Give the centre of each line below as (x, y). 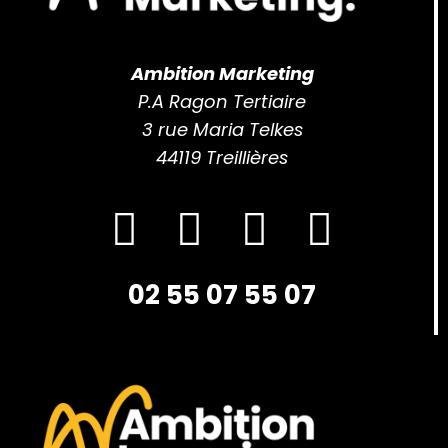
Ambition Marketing (222, 73)
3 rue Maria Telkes (222, 129)
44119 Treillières (222, 157)
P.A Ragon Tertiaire (222, 101)
